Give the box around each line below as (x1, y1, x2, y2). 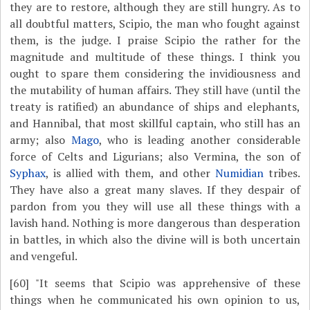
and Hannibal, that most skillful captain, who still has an (10, 116, 300, 131)
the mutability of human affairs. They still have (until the (10, 82, 300, 98)
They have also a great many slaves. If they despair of (10, 182, 300, 197)
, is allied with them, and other (46, 165, 215, 181)
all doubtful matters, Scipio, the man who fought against (10, 16, 300, 31)
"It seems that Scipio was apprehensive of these (29, 275, 300, 291)
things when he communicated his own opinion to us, (10, 292, 300, 307)
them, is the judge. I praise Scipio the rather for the (10, 33, 300, 48)
